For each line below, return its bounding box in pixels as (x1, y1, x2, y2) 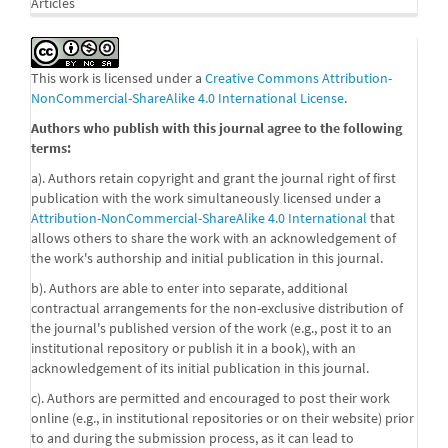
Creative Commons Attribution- (205, 69, 392, 87)
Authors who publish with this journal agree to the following (31, 119, 402, 137)
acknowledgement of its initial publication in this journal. (31, 359, 369, 377)
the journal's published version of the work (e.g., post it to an (31, 319, 392, 337)
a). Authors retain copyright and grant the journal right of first (31, 169, 396, 187)
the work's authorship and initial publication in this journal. (31, 249, 383, 267)
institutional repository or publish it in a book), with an (31, 339, 356, 357)
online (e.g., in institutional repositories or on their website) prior (31, 409, 414, 427)
